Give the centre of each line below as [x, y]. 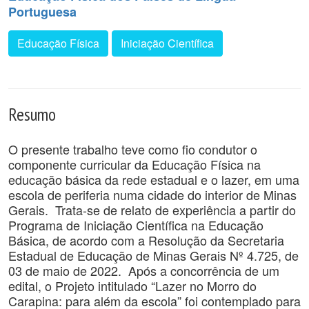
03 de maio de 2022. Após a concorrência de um [144, 270]
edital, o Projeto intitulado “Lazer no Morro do [132, 286]
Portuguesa [42, 12]
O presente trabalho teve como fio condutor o [133, 149]
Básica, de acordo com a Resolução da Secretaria [146, 240]
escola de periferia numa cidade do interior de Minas [152, 195]
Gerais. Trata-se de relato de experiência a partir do [152, 210]
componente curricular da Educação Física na [134, 164]
